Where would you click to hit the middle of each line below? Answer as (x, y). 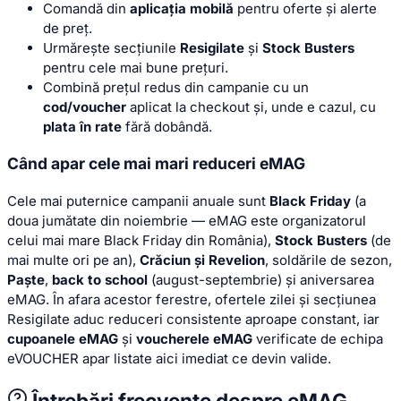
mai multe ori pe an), (73, 260)
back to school (100, 280)
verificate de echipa (318, 339)
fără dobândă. (167, 126)
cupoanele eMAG (63, 339)
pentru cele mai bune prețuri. (136, 67)
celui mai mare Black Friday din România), (141, 241)
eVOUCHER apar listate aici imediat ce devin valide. (169, 359)
